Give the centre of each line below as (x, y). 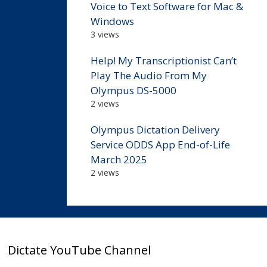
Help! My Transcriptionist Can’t (164, 60)
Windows (112, 21)
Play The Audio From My (149, 75)
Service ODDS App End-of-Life (160, 144)
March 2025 (119, 159)
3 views (105, 34)
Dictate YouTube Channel (80, 250)
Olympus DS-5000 (133, 90)
